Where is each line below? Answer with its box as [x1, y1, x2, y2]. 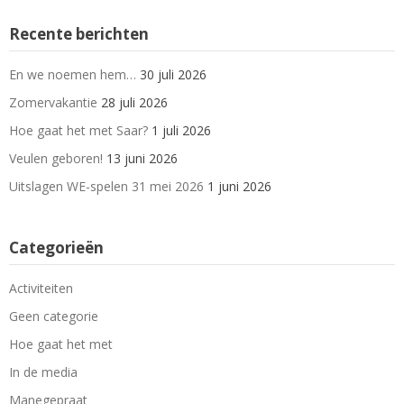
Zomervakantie [9, 94, 97, 112]
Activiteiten [9, 280, 73, 298]
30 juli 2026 [140, 66, 207, 84]
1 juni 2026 [207, 178, 271, 196]
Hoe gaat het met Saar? [9, 122, 148, 140]
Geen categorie [9, 308, 98, 326]
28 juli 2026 [101, 94, 168, 112]
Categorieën [9, 237, 104, 259]
